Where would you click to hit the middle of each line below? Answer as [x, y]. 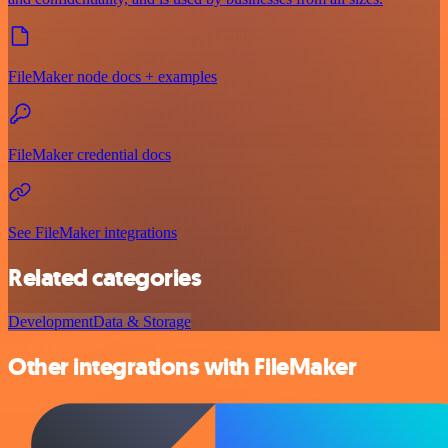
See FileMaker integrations [92, 232]
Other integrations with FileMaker [182, 367]
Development [50, 322]
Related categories [105, 277]
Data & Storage [142, 322]
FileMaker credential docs [89, 154]
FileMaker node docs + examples [112, 76]
